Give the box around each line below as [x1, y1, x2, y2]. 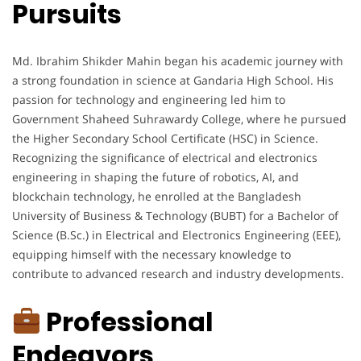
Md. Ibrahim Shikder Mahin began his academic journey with [12, 53, 343, 69]
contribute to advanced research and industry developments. [12, 266, 344, 282]
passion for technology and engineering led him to [12, 92, 285, 108]
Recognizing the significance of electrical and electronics [12, 150, 317, 166]
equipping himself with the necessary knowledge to [12, 247, 291, 263]
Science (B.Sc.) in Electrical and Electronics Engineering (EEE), [12, 227, 341, 243]
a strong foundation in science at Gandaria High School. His [12, 73, 334, 89]
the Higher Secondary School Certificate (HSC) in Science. [12, 131, 318, 147]
